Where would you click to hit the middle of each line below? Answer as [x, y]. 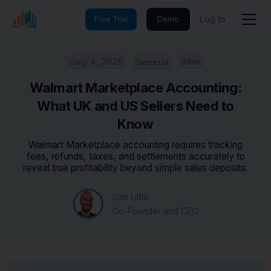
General [152, 62]
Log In [213, 19]
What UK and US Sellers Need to [135, 106]
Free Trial [111, 19]
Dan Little [130, 197]
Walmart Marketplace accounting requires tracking [135, 145]
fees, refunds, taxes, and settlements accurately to [135, 156]
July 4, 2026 [96, 61]
